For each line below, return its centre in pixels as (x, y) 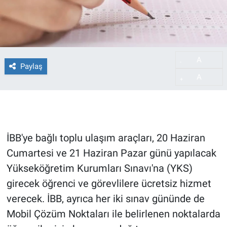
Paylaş (31, 66)
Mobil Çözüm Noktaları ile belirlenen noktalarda (113, 214)
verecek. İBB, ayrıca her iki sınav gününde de (105, 199)
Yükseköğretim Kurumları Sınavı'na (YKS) (99, 168)
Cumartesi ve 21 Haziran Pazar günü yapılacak (111, 153)
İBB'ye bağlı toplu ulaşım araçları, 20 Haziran (106, 138)
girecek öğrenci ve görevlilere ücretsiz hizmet (109, 184)
